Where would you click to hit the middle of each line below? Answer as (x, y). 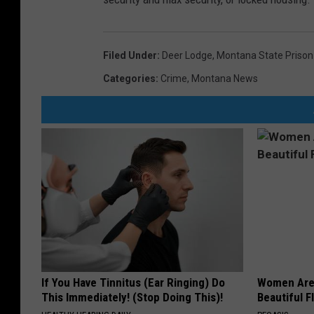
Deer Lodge (187, 56)
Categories (129, 79)
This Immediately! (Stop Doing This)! (132, 298)
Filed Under (130, 56)
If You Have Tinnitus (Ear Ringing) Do (133, 283)
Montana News (225, 79)
